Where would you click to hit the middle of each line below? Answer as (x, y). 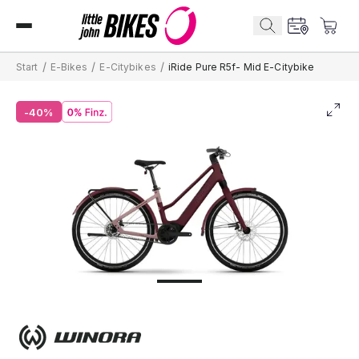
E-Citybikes (128, 67)
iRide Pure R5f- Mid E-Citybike (241, 67)
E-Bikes (69, 67)
